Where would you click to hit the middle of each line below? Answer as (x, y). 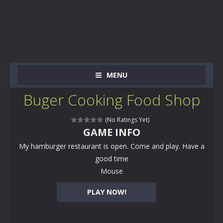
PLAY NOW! (107, 192)
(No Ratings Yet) (126, 120)
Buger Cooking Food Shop (111, 100)
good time (111, 159)
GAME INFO (111, 132)
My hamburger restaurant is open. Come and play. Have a (111, 146)
